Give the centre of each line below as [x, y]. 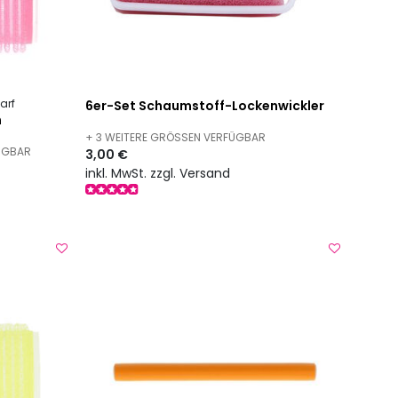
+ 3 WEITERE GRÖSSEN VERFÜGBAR [172, 138]
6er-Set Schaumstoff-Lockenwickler [205, 106]
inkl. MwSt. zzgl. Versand [158, 173]
